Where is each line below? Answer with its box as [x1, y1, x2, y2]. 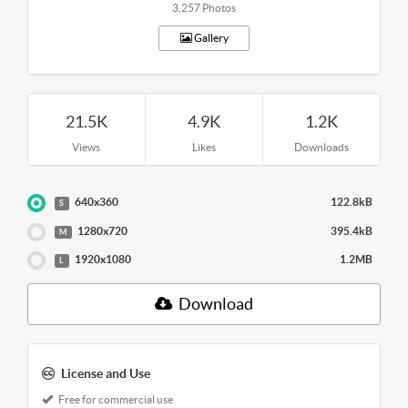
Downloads [294, 140, 350, 153]
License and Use [61, 365, 150, 381]
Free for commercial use [56, 393, 173, 405]
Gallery [191, 31, 229, 44]
